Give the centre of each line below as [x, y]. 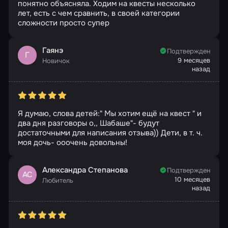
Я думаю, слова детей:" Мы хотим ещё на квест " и [109, 113]
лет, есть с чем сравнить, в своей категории [98, 13]
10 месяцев [193, 180]
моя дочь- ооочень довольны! [72, 142]
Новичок [56, 61]
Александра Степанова [85, 170]
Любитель [58, 180]
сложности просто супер [63, 23]
